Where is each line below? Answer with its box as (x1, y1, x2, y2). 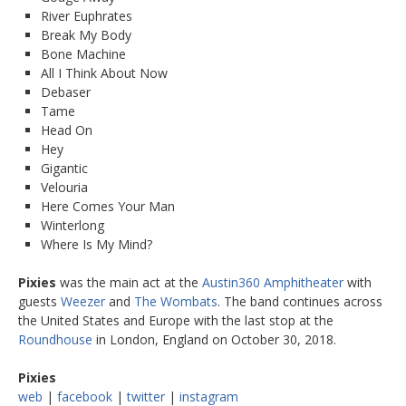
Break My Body (41, 26, 131, 44)
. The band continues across (217, 293, 382, 311)
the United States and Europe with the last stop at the (18, 312, 333, 330)
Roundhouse (18, 331, 92, 349)
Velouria (41, 179, 88, 197)
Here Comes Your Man (41, 198, 175, 216)
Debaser (41, 83, 91, 101)
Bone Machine (41, 45, 126, 63)
